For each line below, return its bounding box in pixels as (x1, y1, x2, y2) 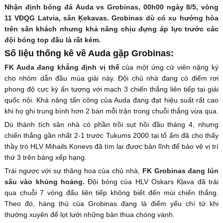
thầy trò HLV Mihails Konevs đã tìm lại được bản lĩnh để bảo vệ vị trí (4, 142, 219, 150)
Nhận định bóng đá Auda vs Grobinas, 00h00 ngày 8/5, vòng (4, 2, 219, 11)
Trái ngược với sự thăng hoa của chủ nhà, (4, 166, 142, 175)
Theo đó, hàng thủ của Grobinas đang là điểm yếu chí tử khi (4, 199, 219, 208)
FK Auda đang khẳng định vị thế (4, 63, 122, 71)
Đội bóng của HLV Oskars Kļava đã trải (85, 177, 219, 186)
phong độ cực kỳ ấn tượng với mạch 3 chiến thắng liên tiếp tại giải (4, 85, 219, 93)
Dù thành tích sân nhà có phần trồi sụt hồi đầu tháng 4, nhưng (4, 120, 219, 128)
